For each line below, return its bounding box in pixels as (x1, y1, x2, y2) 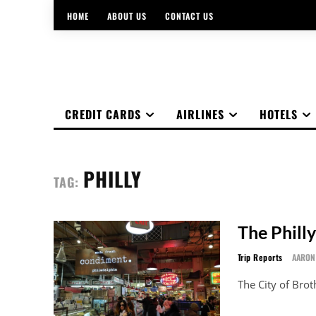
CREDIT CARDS (65, 106, 141, 123)
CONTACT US (165, 9, 214, 22)
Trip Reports (237, 251, 283, 263)
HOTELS (260, 106, 298, 123)
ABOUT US (107, 9, 147, 22)
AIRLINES (176, 106, 224, 123)
